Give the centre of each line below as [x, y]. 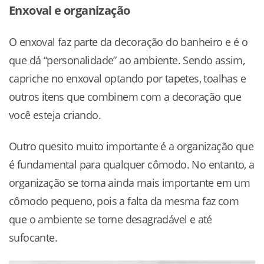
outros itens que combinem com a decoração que [125, 97]
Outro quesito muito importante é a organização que [131, 146]
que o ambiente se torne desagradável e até [110, 220]
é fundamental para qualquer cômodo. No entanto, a [132, 165]
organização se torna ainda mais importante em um [130, 183]
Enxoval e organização [70, 10]
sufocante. [33, 238]
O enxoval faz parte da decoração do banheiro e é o [128, 42]
